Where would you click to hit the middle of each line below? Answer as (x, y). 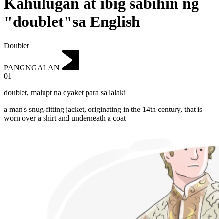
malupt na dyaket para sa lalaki (78, 93)
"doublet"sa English (72, 22)
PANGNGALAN (32, 67)
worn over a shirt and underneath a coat (65, 118)
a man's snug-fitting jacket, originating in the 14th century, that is (103, 109)
